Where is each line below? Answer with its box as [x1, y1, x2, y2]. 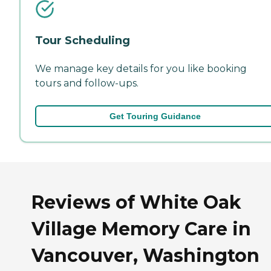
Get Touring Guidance [109, 111, 201, 121]
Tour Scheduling [35, 34, 130, 47]
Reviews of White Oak [31, 191, 241, 214]
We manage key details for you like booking [35, 63, 247, 74]
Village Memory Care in [31, 217, 251, 240]
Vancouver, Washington [31, 244, 260, 267]
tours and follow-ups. [35, 77, 139, 89]
